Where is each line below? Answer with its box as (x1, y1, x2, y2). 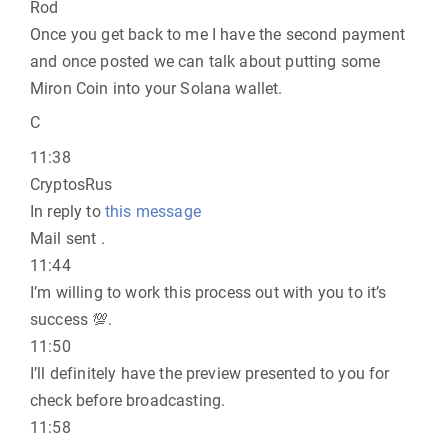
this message (104, 202, 201, 221)
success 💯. (30, 310, 113, 329)
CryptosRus (30, 175, 113, 194)
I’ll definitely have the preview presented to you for (30, 364, 390, 383)
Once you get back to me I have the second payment (30, 25, 405, 44)
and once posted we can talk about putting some (30, 52, 381, 71)
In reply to (30, 202, 105, 221)
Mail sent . (30, 229, 105, 248)
